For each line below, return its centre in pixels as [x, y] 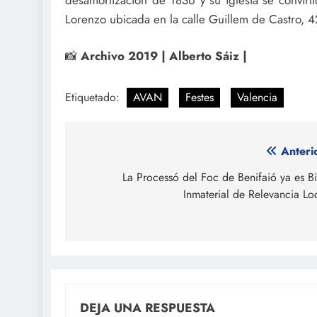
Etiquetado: [94, 97]
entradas [113, 205]
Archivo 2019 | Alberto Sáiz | [166, 56]
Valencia [257, 97]
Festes [200, 97]
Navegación [126, 154]
